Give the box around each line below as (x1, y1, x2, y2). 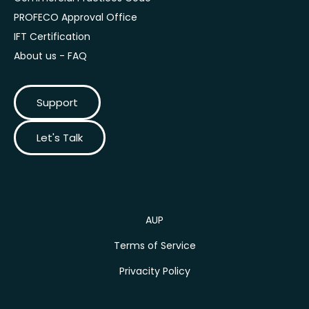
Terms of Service (113, 238, 196, 252)
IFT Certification (14, 29, 90, 43)
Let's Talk (37, 130, 83, 145)
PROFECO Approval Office (14, 10, 137, 24)
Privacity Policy (119, 263, 190, 278)
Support (37, 94, 78, 110)
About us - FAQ (14, 48, 87, 63)
